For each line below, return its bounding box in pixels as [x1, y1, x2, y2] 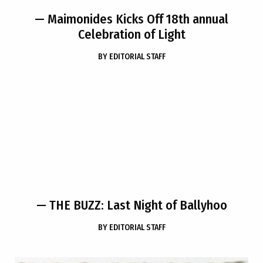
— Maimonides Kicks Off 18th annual [35, 11, 228, 27]
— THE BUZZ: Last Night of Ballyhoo [36, 197, 227, 213]
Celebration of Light [77, 26, 186, 42]
